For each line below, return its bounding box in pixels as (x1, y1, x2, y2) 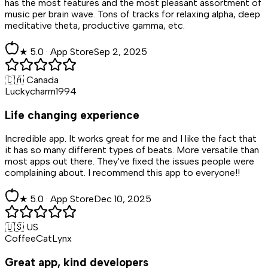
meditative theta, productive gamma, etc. (5, 19, 185, 31)
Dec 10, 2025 (94, 193, 151, 205)
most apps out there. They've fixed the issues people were (5, 156, 254, 167)
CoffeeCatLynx (5, 233, 72, 245)
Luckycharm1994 (5, 85, 77, 97)
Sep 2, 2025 (94, 45, 147, 57)
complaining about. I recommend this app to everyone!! (5, 167, 240, 179)
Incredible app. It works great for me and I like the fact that (5, 133, 257, 145)
